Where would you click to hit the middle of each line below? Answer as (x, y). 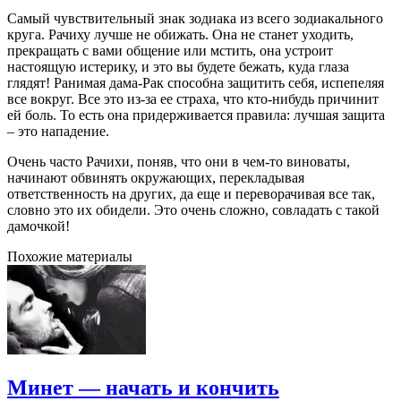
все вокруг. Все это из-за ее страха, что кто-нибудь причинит (193, 99)
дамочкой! (38, 226)
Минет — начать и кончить (143, 387)
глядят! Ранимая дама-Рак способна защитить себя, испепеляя (196, 83)
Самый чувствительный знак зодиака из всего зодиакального (195, 18)
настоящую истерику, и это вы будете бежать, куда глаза (178, 67)
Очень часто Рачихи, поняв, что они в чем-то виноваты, (179, 162)
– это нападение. (58, 131)
